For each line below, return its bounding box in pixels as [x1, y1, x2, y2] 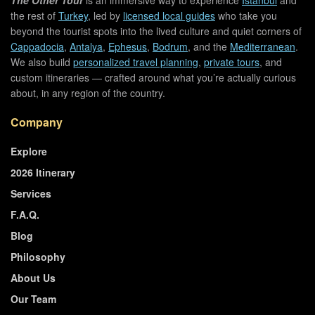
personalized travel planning [73, 54, 198, 69]
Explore [11, 143, 47, 158]
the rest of [11, 8, 58, 22]
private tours [204, 54, 259, 69]
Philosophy [11, 249, 65, 264]
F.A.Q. [11, 207, 39, 221]
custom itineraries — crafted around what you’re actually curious [11, 70, 296, 84]
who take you [215, 8, 277, 22]
